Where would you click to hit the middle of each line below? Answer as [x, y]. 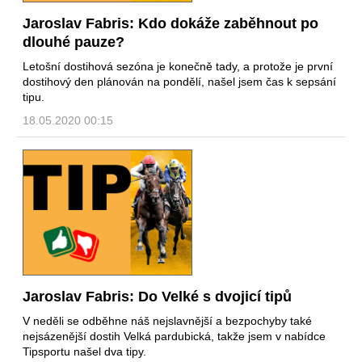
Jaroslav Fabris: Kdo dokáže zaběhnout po [170, 23]
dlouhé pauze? [74, 42]
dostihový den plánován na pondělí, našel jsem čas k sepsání [179, 81]
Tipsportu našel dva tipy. [84, 352]
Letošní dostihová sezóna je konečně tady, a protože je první [178, 66]
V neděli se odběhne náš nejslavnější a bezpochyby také [167, 321]
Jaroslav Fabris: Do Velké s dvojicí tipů [157, 297]
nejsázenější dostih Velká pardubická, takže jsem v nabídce [174, 337]
